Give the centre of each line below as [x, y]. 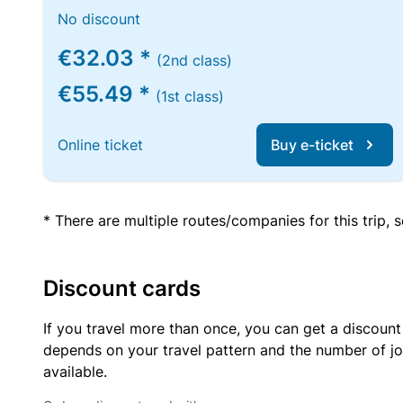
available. [75, 372]
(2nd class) [194, 60]
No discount [99, 19]
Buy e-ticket [313, 145]
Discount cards [122, 288]
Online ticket [100, 145]
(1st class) [190, 96]
